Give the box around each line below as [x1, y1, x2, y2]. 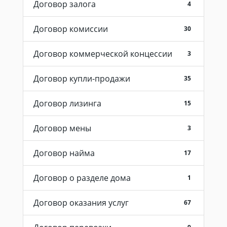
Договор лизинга [33, 97, 101, 109]
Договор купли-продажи [33, 72, 130, 84]
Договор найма [33, 147, 95, 159]
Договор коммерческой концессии [33, 48, 172, 59]
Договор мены [33, 122, 91, 134]
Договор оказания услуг [33, 197, 129, 208]
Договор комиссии [33, 23, 108, 34]
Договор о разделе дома [33, 172, 131, 183]
